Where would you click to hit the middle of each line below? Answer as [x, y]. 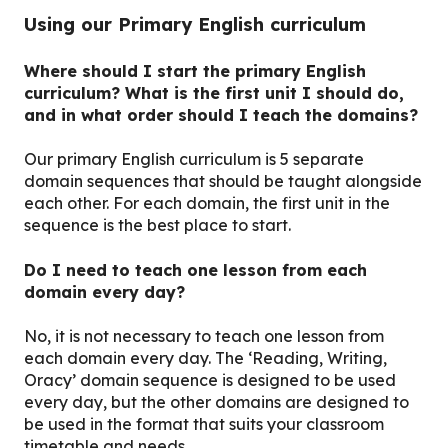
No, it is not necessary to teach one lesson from [204, 336]
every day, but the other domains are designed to [216, 402]
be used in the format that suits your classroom [204, 424]
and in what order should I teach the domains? [221, 115]
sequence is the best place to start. [157, 225]
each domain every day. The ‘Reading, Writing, [205, 358]
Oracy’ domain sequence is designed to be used [210, 380]
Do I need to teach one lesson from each [195, 269]
